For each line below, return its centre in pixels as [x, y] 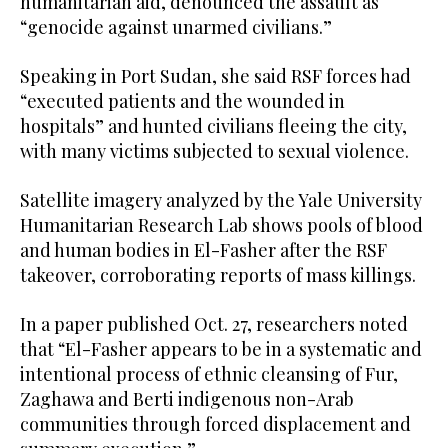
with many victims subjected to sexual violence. [214, 151]
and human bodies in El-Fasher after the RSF [203, 250]
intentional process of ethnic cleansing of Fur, [209, 374]
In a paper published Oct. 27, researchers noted [214, 324]
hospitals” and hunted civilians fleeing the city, [213, 126]
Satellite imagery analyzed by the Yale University [221, 200]
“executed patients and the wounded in [182, 101]
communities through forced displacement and [215, 424]
